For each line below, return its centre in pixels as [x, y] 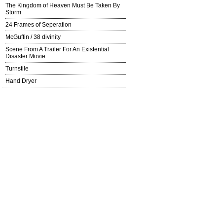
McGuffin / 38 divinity [33, 37]
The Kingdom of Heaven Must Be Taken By [63, 6]
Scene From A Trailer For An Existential [57, 50]
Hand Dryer [21, 81]
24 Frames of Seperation [38, 25]
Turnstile [17, 69]
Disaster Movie [25, 56]
